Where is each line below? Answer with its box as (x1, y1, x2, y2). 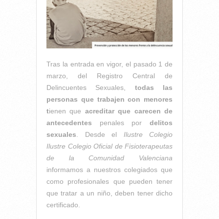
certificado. (46, 200, 80, 209)
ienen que (49, 107, 85, 115)
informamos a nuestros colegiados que (46, 165, 173, 174)
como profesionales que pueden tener (46, 177, 173, 185)
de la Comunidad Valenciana (46, 153, 173, 162)
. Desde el (76, 130, 124, 138)
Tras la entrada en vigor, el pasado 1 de (46, 60, 173, 68)
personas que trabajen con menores (46, 95, 173, 103)
